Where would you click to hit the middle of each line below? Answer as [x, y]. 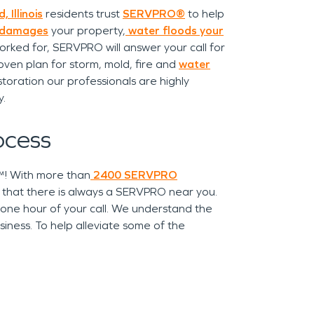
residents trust [83, 14]
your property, [87, 30]
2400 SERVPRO [134, 175]
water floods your [175, 30]
